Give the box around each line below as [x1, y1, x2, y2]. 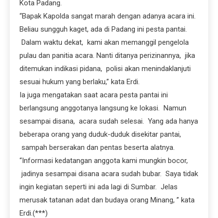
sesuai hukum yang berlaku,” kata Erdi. [19, 77, 140, 87]
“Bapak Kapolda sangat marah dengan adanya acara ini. [19, 12, 196, 21]
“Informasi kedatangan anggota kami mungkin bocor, [19, 156, 188, 165]
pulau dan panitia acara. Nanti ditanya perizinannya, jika [19, 51, 195, 60]
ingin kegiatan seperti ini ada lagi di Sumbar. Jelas [19, 182, 178, 192]
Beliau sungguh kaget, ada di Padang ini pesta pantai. [19, 25, 187, 34]
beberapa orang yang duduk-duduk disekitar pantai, [19, 130, 181, 139]
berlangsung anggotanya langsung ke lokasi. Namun [19, 104, 186, 113]
